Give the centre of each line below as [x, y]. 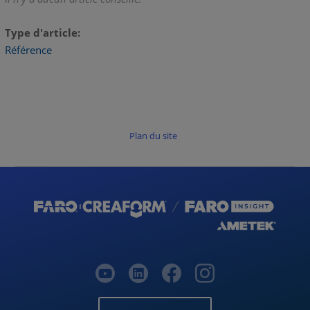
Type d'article [41, 32]
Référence [28, 50]
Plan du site [153, 136]
